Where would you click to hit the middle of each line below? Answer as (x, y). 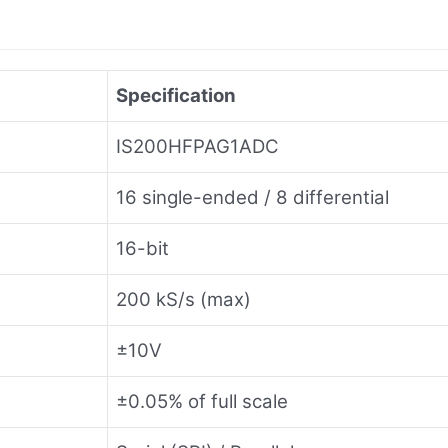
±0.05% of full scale (202, 401)
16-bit (142, 248)
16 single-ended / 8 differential (252, 197)
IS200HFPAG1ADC (197, 146)
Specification (176, 95)
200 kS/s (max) (183, 299)
